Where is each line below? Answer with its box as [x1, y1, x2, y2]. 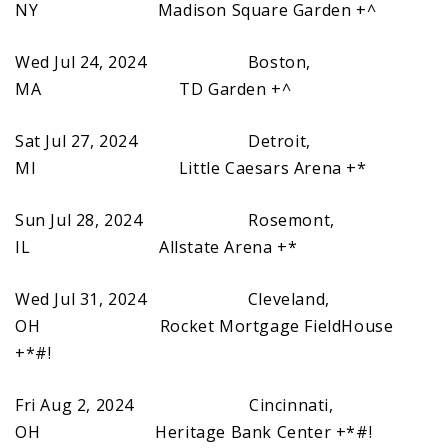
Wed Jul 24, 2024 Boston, [15, 50, 312, 73]
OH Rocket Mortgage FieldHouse [15, 314, 394, 337]
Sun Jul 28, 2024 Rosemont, [15, 208, 335, 231]
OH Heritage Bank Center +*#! [15, 420, 373, 443]
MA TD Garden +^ [15, 77, 292, 100]
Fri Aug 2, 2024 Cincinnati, [15, 393, 334, 416]
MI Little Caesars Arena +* [15, 156, 367, 179]
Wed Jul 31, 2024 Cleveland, [15, 287, 330, 310]
